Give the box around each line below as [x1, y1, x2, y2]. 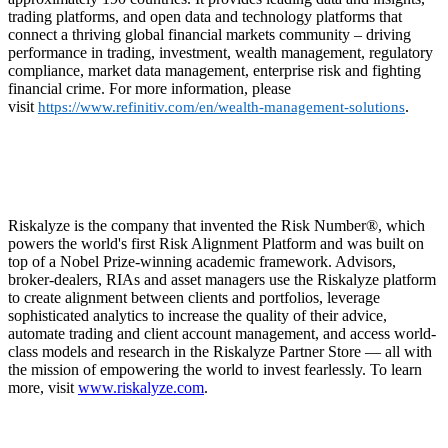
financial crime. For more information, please [8, 80, 291, 98]
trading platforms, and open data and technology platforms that [8, 8, 402, 26]
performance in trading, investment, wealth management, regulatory [8, 44, 433, 62]
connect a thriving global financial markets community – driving [8, 26, 411, 44]
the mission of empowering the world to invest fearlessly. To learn [8, 361, 422, 379]
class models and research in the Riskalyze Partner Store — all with [8, 343, 432, 361]
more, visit [8, 379, 78, 397]
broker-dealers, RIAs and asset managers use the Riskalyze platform [8, 271, 436, 289]
